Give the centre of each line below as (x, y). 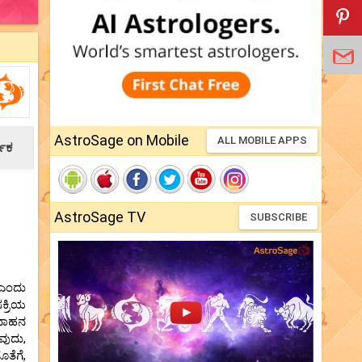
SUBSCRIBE (278, 217)
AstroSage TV (100, 217)
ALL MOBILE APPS (262, 141)
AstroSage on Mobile (122, 141)
